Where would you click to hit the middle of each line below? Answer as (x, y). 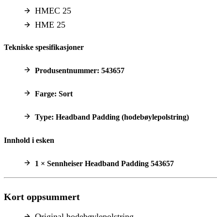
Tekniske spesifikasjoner (44, 47)
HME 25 (50, 24)
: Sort (63, 93)
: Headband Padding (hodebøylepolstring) (120, 117)
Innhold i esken (29, 140)
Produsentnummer (66, 70)
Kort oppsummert (42, 196)
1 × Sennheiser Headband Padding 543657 (104, 163)
